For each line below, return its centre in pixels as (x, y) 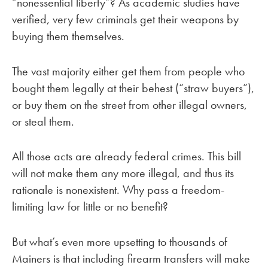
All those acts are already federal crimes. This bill (127, 156)
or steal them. (43, 121)
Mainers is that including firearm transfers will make (131, 259)
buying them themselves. (68, 36)
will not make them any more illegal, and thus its (123, 173)
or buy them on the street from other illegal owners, (130, 104)
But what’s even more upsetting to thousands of (120, 242)
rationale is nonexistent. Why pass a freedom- (118, 190)
